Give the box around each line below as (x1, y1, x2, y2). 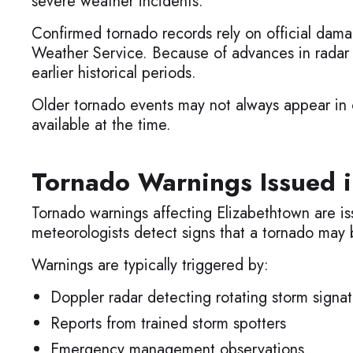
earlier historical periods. (32, 61, 196, 84)
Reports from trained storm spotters (50, 312, 286, 335)
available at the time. (32, 113, 171, 136)
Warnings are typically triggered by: (32, 254, 269, 277)
